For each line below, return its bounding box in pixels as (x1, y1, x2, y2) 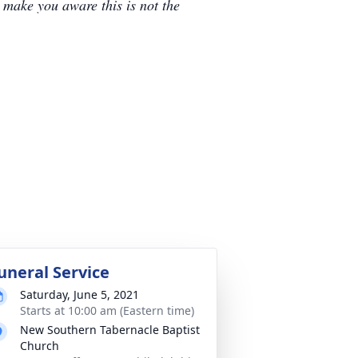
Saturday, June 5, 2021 (20, 287, 139, 302)
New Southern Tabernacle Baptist (20, 322, 200, 337)
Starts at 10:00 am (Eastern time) (20, 303, 194, 318)
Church (20, 338, 59, 353)
